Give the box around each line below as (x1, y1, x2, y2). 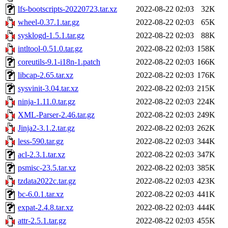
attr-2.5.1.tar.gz (18, 216, 66, 225)
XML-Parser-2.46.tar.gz (18, 110, 95, 120)
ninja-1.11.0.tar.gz (18, 97, 75, 106)
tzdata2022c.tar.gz (18, 177, 76, 186)
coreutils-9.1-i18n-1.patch (18, 58, 100, 67)
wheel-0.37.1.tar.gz (18, 18, 79, 27)
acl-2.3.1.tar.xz (18, 150, 65, 159)
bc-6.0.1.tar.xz (18, 190, 64, 199)
